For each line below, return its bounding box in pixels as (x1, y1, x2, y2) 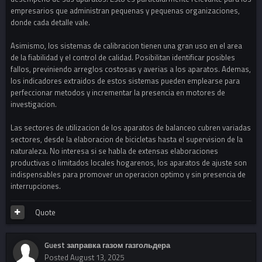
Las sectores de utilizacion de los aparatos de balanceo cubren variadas (11, 122, 251, 134)
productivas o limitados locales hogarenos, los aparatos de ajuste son (11, 157, 247, 169)
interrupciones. (11, 180, 61, 192)
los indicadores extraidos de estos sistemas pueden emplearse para (11, 75, 240, 87)
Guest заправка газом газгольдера (44, 239, 170, 251)
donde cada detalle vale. (11, 16, 90, 29)
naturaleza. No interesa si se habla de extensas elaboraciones (11, 145, 218, 157)
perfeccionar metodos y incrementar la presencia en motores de (11, 87, 225, 99)
